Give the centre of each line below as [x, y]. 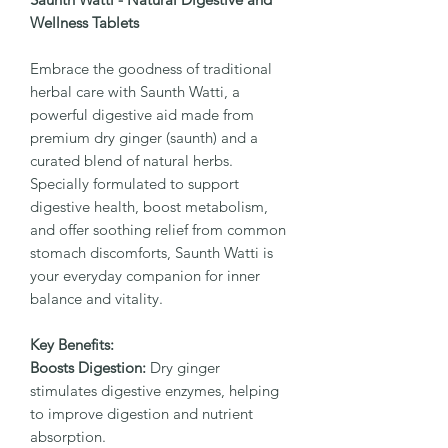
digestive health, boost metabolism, [149, 206]
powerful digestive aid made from [142, 114]
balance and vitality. [96, 298]
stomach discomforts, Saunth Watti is [151, 252]
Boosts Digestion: [88, 367]
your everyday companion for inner [145, 275]
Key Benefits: [72, 344]
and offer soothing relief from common [158, 229]
